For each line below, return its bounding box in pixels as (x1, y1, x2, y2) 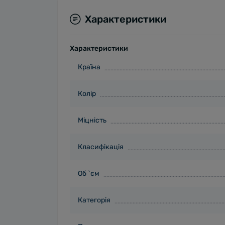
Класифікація (78, 143, 124, 151)
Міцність (78, 116, 106, 125)
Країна (78, 63, 100, 71)
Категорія (78, 196, 110, 204)
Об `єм (78, 169, 99, 178)
